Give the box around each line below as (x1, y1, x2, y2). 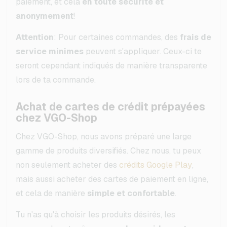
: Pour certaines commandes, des (54, 31, 180, 43)
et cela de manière (16, 187, 87, 199)
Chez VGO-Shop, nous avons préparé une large (16, 131, 192, 142)
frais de (180, 31, 211, 43)
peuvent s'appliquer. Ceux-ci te (84, 46, 202, 57)
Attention (16, 31, 54, 43)
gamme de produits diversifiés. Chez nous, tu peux (16, 145, 201, 156)
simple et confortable (87, 187, 175, 199)
